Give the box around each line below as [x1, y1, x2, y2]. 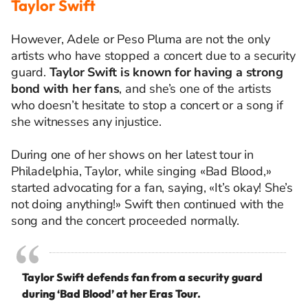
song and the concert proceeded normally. [11, 212, 239, 229]
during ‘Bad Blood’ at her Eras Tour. [22, 287, 201, 300]
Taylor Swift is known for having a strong [45, 64, 283, 80]
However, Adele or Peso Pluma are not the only [11, 31, 270, 47]
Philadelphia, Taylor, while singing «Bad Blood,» [11, 163, 272, 179]
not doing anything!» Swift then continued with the [11, 196, 284, 212]
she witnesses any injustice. [11, 113, 162, 130]
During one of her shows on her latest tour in [11, 146, 254, 163]
